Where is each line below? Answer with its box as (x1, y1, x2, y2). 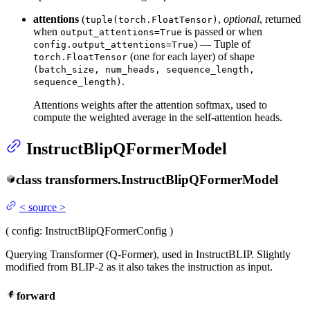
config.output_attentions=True (33, 39, 194, 50)
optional (224, 12, 259, 25)
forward (17, 289, 55, 302)
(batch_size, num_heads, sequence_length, (33, 64, 255, 75)
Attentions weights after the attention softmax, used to (33, 98, 267, 111)
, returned (259, 12, 301, 25)
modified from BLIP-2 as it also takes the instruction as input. (6, 261, 273, 273)
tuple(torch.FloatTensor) (85, 14, 218, 25)
